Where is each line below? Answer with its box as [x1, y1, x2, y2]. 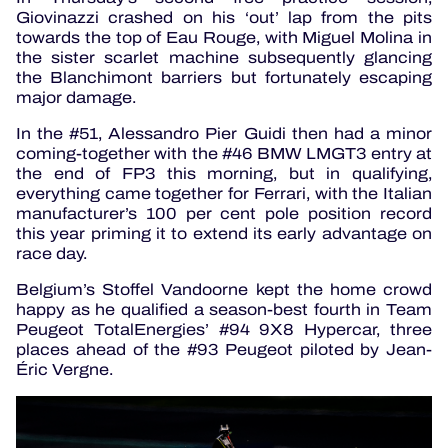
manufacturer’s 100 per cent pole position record [16, 202, 432, 226]
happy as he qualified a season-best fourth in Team [16, 298, 432, 322]
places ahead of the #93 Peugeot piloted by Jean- [16, 338, 432, 362]
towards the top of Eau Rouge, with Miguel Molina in [16, 26, 432, 50]
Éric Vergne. [16, 358, 113, 382]
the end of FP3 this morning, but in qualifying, [16, 162, 432, 186]
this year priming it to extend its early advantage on [16, 222, 432, 246]
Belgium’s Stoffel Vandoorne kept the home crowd [16, 278, 432, 302]
